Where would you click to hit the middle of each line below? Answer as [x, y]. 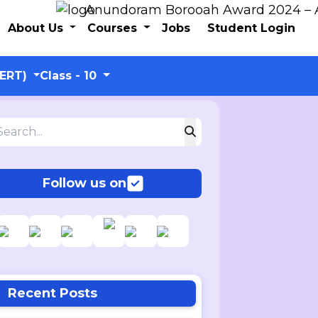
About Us [37, 28]
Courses [114, 28]
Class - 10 [70, 76]
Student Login [251, 28]
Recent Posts [52, 293]
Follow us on [84, 183]
